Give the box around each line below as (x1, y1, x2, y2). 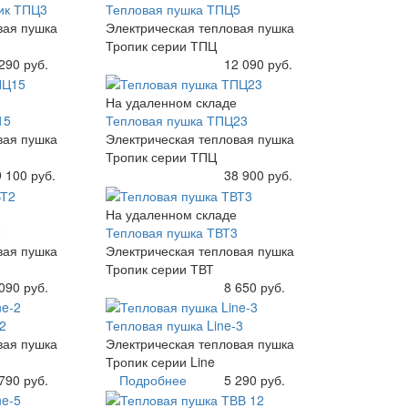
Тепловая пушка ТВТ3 (105, 222, 238, 241)
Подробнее (118, 370, 187, 389)
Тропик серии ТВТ (105, 259, 214, 278)
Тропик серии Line (105, 352, 215, 371)
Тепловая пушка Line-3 (105, 315, 243, 334)
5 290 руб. (223, 370, 285, 389)
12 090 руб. (223, 54, 292, 73)
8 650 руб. (223, 277, 285, 296)
